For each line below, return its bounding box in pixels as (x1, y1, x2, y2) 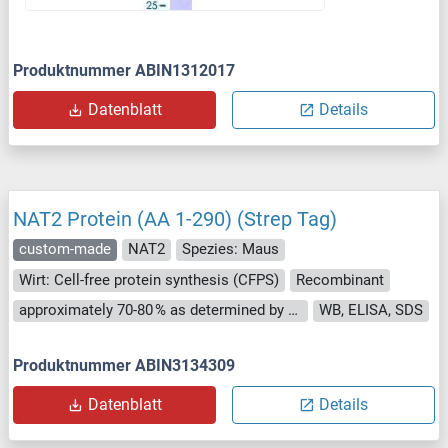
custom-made (19, 240, 111, 259)
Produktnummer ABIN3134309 (13, 356, 235, 376)
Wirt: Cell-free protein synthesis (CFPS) (19, 270, 279, 289)
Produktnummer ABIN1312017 (13, 60, 235, 80)
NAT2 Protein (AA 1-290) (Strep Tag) (13, 206, 337, 231)
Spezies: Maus (182, 240, 279, 259)
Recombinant (296, 270, 384, 289)
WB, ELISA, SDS (319, 301, 424, 320)
